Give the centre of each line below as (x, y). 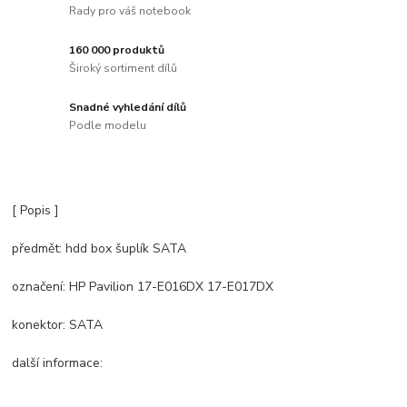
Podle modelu (108, 125)
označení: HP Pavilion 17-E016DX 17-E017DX (143, 287)
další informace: (58, 363)
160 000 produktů (117, 50)
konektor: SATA (58, 325)
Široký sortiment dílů (124, 68)
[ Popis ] (36, 211)
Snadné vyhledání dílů (128, 108)
